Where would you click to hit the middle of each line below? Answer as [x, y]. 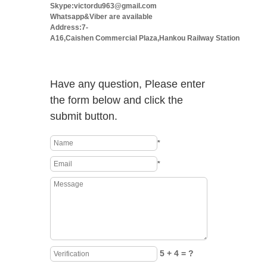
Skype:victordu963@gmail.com [103, 6]
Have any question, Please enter [128, 84]
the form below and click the [117, 100]
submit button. [84, 116]
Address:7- [69, 27]
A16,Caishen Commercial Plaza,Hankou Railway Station [145, 38]
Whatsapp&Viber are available [101, 17]
